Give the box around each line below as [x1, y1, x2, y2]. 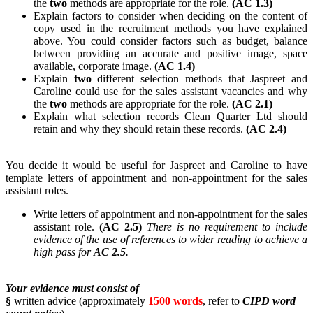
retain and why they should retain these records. [34, 123, 246, 136]
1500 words [148, 295, 203, 307]
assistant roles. [6, 184, 68, 197]
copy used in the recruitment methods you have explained [34, 22, 307, 35]
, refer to [203, 295, 242, 307]
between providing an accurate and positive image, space [34, 48, 307, 60]
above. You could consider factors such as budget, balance [34, 35, 307, 48]
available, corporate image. [34, 60, 154, 73]
